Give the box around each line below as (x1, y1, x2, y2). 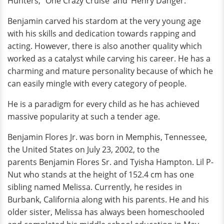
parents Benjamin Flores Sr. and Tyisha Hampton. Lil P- (7, 156, 213, 168)
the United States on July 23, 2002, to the (7, 144, 159, 155)
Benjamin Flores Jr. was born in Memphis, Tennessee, (7, 131, 207, 143)
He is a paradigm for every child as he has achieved (7, 98, 199, 110)
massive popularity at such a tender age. (7, 111, 160, 122)
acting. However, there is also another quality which (7, 40, 202, 52)
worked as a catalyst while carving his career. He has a (7, 53, 210, 64)
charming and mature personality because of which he (7, 65, 213, 77)
